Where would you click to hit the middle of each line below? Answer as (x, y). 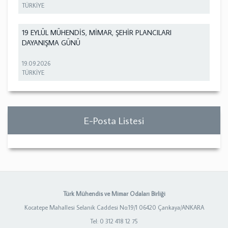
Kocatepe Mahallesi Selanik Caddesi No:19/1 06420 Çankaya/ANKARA (114, 207)
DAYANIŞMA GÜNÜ (51, 43)
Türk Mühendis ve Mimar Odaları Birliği (114, 193)
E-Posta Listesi (114, 120)
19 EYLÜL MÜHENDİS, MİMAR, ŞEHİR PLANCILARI (97, 33)
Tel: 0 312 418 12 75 (114, 221)
